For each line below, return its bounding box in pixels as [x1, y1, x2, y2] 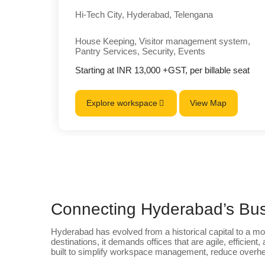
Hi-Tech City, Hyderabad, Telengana [75, 9, 214, 20]
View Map [190, 98, 227, 108]
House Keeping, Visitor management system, [75, 35, 251, 46]
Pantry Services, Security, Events [75, 46, 206, 56]
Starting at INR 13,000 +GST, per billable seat [75, 64, 250, 75]
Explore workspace [86, 98, 157, 108]
